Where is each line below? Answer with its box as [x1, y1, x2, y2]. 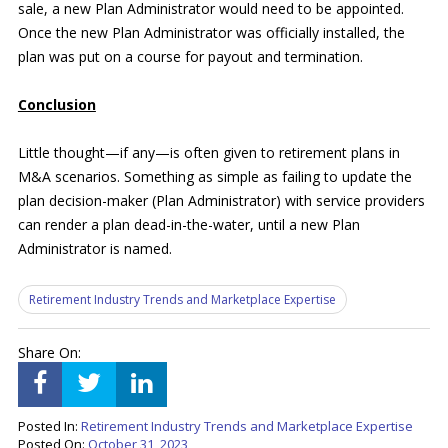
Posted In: [17, 416, 81, 435]
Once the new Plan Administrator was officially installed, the [17, 22, 405, 42]
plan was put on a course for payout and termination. [17, 46, 363, 66]
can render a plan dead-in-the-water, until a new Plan [17, 214, 360, 234]
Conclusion [17, 94, 96, 114]
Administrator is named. [17, 238, 176, 258]
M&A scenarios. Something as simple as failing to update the [17, 166, 412, 186]
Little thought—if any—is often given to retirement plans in [17, 142, 400, 162]
